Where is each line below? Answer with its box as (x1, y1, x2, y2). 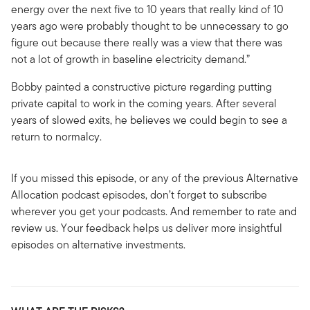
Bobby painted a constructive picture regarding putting (11, 78, 272, 95)
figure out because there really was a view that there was (11, 34, 282, 51)
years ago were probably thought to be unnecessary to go (11, 17, 289, 34)
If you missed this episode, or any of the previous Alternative (11, 170, 298, 186)
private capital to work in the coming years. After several (11, 95, 277, 111)
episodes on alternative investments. (11, 236, 185, 253)
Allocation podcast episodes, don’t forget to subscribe (11, 186, 267, 203)
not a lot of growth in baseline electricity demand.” (11, 51, 250, 67)
